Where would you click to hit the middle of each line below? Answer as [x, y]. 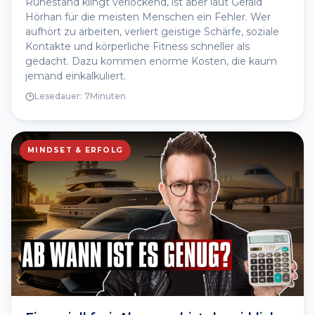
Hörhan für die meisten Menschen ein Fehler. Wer [148, 17]
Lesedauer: [59, 96]
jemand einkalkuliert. [76, 76]
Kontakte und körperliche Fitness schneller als [137, 47]
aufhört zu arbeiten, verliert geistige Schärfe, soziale [152, 32]
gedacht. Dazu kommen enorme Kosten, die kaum [151, 62]
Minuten [108, 96]
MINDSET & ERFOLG [76, 150]
